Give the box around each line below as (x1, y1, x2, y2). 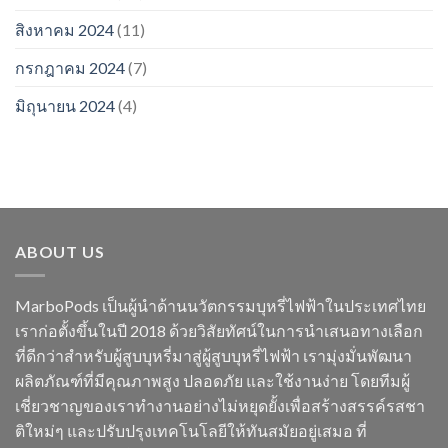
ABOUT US (15, 241, 105, 261)
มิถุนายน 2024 (15, 95, 115, 115)
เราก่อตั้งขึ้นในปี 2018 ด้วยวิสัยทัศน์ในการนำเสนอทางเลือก (15, 321, 423, 341)
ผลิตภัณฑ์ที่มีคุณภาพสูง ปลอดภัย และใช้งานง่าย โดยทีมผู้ (15, 371, 410, 391)
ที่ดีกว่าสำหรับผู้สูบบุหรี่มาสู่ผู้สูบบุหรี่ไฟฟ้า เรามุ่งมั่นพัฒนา (15, 346, 412, 366)
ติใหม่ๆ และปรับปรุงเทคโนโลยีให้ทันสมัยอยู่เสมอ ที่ (15, 421, 367, 441)
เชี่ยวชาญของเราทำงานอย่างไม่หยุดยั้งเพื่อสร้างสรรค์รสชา (15, 396, 425, 416)
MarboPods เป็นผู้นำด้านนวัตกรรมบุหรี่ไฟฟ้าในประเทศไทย (15, 296, 426, 316)
